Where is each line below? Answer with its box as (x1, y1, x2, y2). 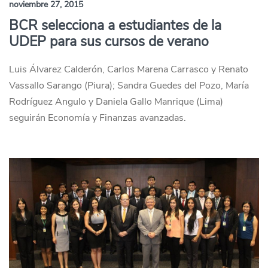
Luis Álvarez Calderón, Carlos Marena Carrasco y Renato (9, 63, 248, 76)
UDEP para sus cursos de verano (9, 32, 209, 51)
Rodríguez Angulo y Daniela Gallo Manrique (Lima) (9, 95, 223, 108)
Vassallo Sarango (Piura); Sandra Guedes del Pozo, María (9, 79, 249, 92)
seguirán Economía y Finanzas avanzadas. (9, 111, 186, 124)
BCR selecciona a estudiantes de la (9, 16, 221, 35)
